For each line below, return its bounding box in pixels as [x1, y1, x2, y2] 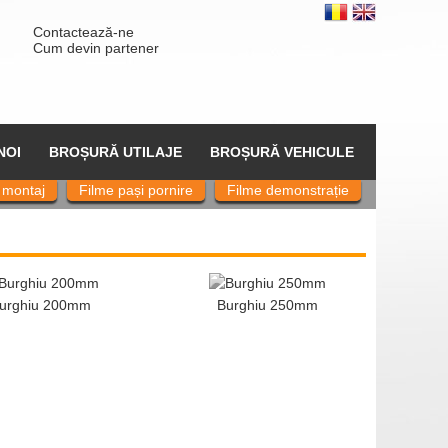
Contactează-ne [32, 24, 134, 40]
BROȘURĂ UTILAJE [48, 144, 182, 160]
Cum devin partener [32, 40, 159, 56]
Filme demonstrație [227, 182, 349, 198]
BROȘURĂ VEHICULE [209, 144, 354, 160]
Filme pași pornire [79, 182, 193, 198]
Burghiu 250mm [217, 297, 319, 314]
